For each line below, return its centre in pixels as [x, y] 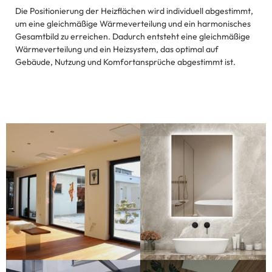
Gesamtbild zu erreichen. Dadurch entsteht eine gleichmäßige [133, 36]
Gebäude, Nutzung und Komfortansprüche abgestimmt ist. [125, 62]
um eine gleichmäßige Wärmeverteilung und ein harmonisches [133, 24]
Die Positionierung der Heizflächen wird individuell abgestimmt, [134, 11]
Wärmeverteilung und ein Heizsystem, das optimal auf [117, 49]
